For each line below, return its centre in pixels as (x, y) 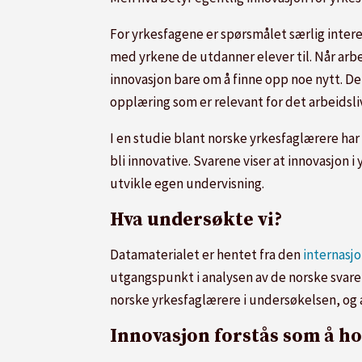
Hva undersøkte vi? (196, 221)
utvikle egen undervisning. (187, 184)
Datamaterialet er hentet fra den (205, 254)
